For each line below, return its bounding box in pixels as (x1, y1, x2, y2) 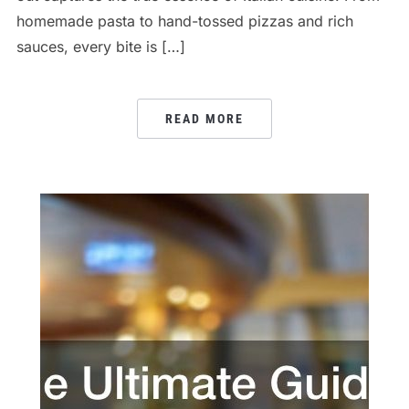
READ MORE (165, 111, 244, 126)
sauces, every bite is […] (16, 37, 185, 56)
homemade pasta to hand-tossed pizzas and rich (16, 12, 353, 30)
